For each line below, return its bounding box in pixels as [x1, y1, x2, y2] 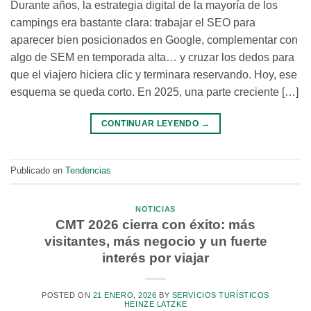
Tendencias [65, 165, 111, 176]
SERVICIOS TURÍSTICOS [171, 291, 269, 300]
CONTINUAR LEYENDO [101, 118, 201, 128]
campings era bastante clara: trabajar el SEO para [10, 16, 255, 28]
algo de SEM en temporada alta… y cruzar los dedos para [10, 51, 294, 63]
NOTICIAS [135, 204, 176, 213]
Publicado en [10, 165, 65, 176]
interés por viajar [102, 251, 209, 266]
